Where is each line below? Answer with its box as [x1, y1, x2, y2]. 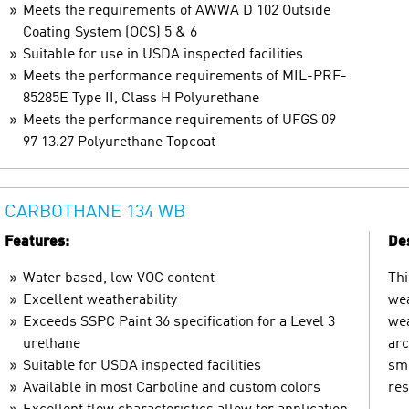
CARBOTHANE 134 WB [5, 203, 185, 222]
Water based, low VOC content [23, 270, 215, 286]
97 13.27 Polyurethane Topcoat [23, 134, 215, 150]
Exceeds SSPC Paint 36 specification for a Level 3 [23, 314, 335, 330]
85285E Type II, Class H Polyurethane [23, 90, 259, 106]
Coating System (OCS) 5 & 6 [23, 25, 197, 40]
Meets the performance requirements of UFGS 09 [23, 112, 336, 128]
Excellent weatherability [23, 292, 177, 308]
